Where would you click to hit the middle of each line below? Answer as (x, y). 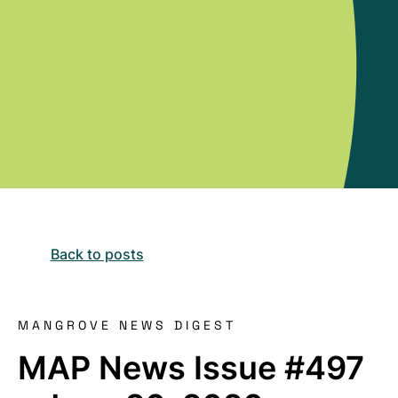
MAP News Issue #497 (191, 368)
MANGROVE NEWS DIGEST (127, 325)
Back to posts (97, 254)
